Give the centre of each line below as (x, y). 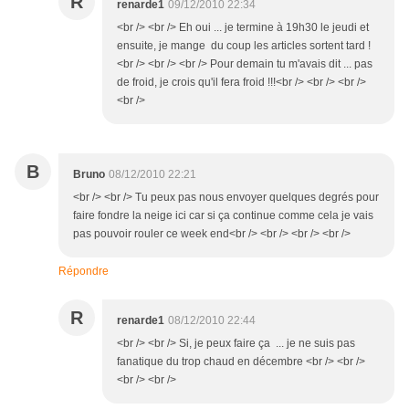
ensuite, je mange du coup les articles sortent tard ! (244, 46)
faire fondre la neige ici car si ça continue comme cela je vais (223, 216)
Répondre (84, 272)
